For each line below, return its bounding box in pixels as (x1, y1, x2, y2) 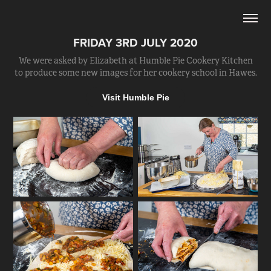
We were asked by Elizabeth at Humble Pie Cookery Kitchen (18, 55, 253, 66)
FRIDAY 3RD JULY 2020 (73, 34, 198, 51)
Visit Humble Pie (102, 93, 169, 102)
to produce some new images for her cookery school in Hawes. (14, 67, 257, 78)
